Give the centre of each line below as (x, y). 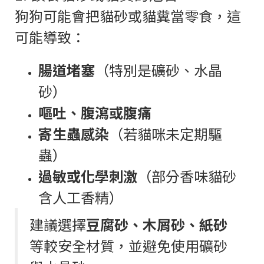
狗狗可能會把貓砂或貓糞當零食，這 (128, 15)
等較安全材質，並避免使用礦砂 (128, 245)
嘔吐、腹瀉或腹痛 (95, 112)
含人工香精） (81, 197)
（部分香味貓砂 (187, 176)
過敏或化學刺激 (88, 176)
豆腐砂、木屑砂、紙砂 (157, 224)
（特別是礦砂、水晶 (159, 70)
